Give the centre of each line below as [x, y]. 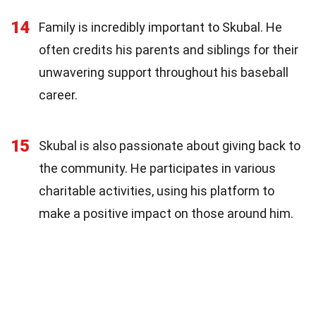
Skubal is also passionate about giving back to [170, 145]
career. [58, 95]
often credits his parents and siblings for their [169, 49]
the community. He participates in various [157, 168]
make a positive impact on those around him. [166, 213]
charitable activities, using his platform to [157, 190]
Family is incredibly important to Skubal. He [160, 27]
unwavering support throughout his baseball [164, 72]
